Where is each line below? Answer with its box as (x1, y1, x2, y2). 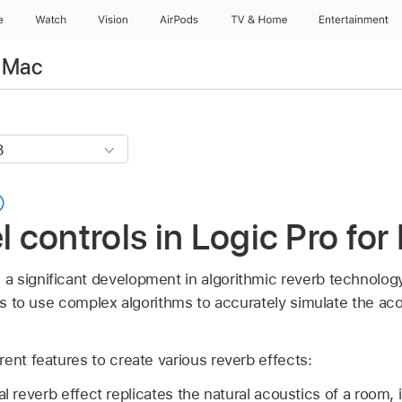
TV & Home (230, 13, 287, 26)
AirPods (159, 13, 199, 26)
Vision (97, 13, 128, 26)
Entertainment (319, 13, 389, 26)
